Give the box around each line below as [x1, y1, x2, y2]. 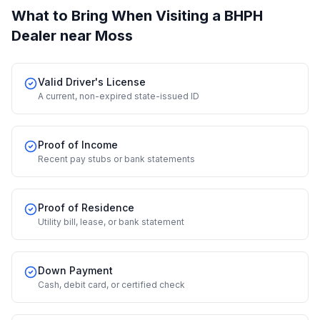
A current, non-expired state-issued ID [38, 91, 199, 101]
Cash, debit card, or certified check [38, 279, 185, 290]
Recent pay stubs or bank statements [38, 154, 195, 164]
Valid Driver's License [38, 76, 146, 88]
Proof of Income [38, 139, 118, 151]
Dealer [11, 27, 56, 44]
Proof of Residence [38, 201, 134, 214]
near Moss [56, 27, 133, 44]
